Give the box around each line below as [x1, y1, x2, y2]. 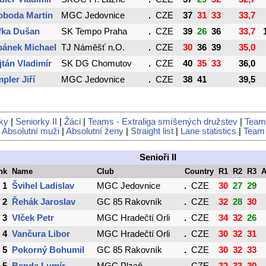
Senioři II [140, 153, 176, 163]
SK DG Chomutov [61, 58, 132, 68]
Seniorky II [15, 117, 57, 127]
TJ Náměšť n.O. [61, 42, 125, 52]
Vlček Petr [12, 213, 54, 223]
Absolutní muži [1, 126, 59, 137]
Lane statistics [180, 126, 236, 137]
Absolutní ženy [65, 126, 123, 137]
